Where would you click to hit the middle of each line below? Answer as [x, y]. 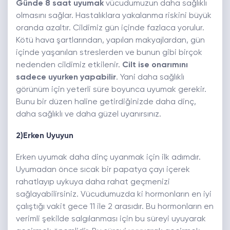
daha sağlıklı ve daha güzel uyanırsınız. [89, 115]
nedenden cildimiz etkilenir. [69, 65]
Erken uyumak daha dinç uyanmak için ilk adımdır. [108, 158]
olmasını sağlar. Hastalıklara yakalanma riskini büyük [114, 16]
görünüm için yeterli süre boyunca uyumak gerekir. [111, 90]
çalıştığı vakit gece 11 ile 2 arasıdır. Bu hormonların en [115, 207]
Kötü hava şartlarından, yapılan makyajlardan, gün [110, 41]
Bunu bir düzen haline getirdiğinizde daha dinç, [106, 102]
